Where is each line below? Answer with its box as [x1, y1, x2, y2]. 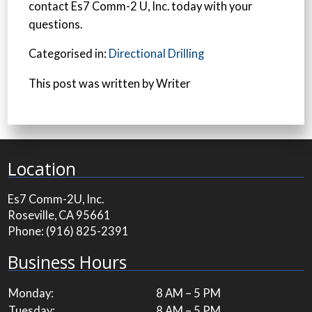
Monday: [8, 286, 54, 301]
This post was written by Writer [29, 76, 191, 91]
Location [8, 157, 77, 180]
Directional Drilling [109, 47, 205, 61]
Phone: [8, 224, 47, 239]
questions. [29, 17, 83, 31]
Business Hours [8, 250, 127, 274]
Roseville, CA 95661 [8, 208, 111, 223]
